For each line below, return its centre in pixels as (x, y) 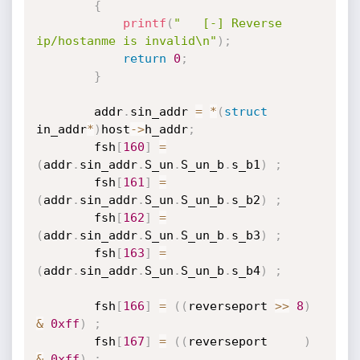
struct (245, 112)
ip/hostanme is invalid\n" (126, 41)
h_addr (166, 129)
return (144, 59)
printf (144, 23)
